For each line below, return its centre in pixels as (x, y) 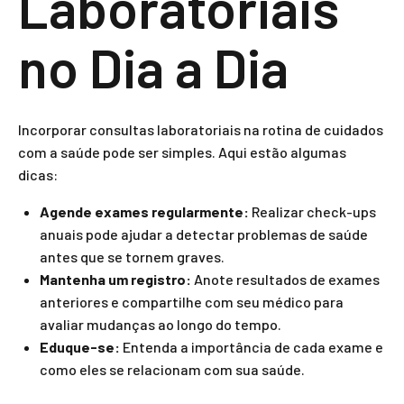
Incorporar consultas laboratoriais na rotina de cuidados (201, 129)
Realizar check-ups (312, 211)
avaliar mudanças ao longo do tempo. (161, 324)
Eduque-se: (80, 347)
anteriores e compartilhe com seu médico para (192, 302)
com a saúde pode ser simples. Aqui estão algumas (182, 152)
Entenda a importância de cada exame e (252, 347)
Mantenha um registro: (115, 279)
